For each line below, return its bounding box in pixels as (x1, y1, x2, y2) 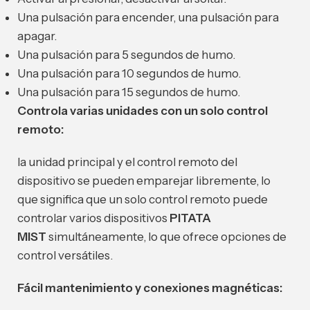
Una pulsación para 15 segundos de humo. (17, 85, 240, 100)
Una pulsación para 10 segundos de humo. (17, 66, 241, 81)
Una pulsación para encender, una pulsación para (17, 10, 279, 25)
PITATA (170, 211, 211, 226)
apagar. (17, 29, 57, 44)
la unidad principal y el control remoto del (17, 155, 237, 170)
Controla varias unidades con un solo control (17, 104, 268, 118)
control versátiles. (17, 248, 113, 263)
